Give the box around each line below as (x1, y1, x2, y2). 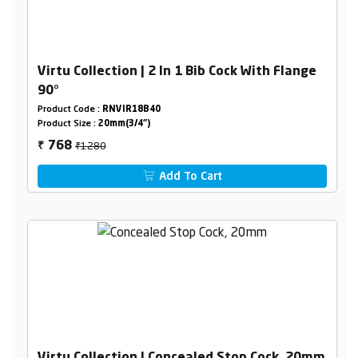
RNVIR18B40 (101, 105, 161, 115)
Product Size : (37, 120, 98, 129)
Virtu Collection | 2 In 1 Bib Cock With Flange (37, 66, 316, 79)
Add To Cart (156, 171, 223, 183)
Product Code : (37, 105, 102, 115)
